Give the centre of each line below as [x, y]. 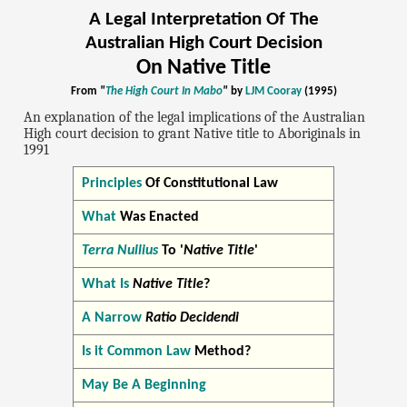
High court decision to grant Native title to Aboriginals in [193, 133]
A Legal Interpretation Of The [203, 20]
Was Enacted [157, 217]
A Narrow [111, 318]
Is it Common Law [136, 351]
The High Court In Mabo [164, 92]
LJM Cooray [273, 92]
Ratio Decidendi [192, 318]
